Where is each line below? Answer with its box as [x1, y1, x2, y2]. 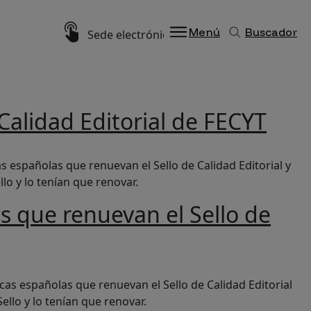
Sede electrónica [87, 26, 174, 42]
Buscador [245, 25, 297, 39]
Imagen [55, 21, 98, 37]
